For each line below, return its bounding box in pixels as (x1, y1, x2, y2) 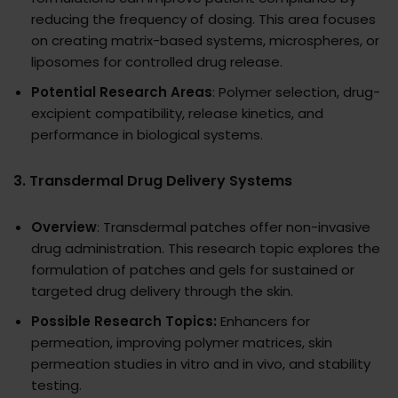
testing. (31, 376, 82, 395)
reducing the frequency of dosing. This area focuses (31, 10, 376, 29)
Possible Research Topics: (31, 312, 217, 331)
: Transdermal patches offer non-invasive (97, 218, 370, 237)
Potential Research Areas (31, 83, 212, 102)
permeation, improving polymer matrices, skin (31, 333, 332, 353)
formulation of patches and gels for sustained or (31, 260, 354, 280)
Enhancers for (217, 312, 310, 331)
